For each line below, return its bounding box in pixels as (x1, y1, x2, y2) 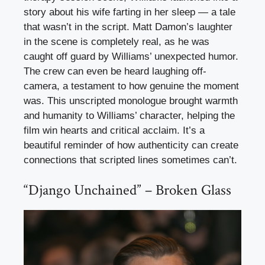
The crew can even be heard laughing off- (24, 65, 206, 77)
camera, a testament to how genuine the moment (24, 80, 239, 92)
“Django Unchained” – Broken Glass (24, 180, 231, 201)
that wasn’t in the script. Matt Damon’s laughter (24, 21, 232, 33)
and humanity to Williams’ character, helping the (24, 109, 235, 121)
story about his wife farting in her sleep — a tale (24, 6, 235, 18)
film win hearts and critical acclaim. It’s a (24, 124, 205, 136)
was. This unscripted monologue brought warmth (24, 95, 238, 106)
